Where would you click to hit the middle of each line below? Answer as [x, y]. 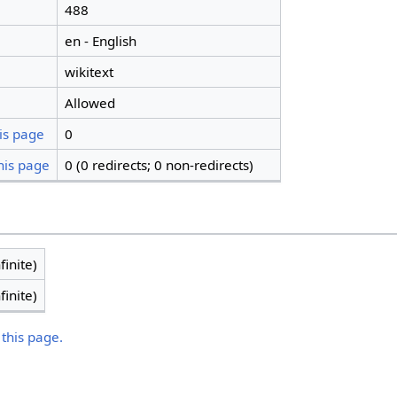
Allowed [90, 102]
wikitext [89, 71]
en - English [100, 40]
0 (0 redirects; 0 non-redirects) [159, 164]
